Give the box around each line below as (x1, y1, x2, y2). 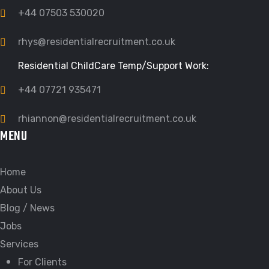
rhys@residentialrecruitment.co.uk (18, 35, 175, 47)
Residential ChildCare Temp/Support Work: (18, 59, 209, 71)
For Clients (18, 256, 67, 268)
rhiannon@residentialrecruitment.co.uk (18, 112, 196, 124)
